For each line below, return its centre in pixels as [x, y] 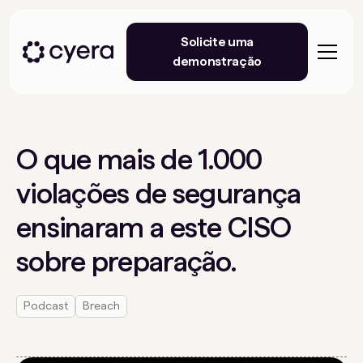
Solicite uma [217, 42]
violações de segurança [159, 193]
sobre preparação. [126, 261]
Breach [101, 306]
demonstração [217, 61]
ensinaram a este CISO [154, 227]
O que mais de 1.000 [139, 159]
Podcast [46, 306]
